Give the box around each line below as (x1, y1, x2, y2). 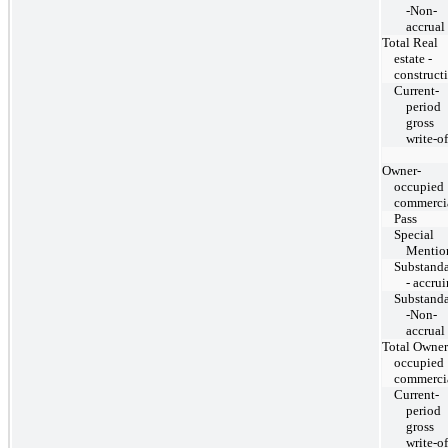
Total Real (382, 34, 438, 50)
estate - (394, 50, 432, 66)
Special (394, 226, 434, 242)
